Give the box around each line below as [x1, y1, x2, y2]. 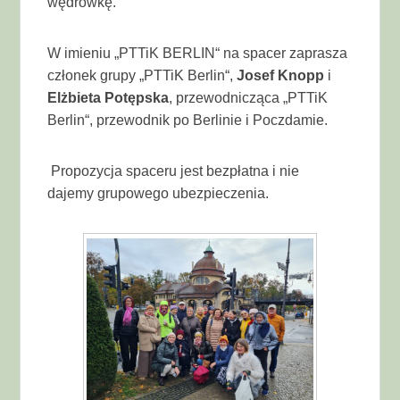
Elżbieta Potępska [47, 89, 170, 105]
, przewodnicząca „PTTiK [169, 89, 329, 105]
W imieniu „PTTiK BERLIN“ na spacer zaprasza [47, 45, 348, 61]
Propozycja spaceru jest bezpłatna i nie [47, 162, 300, 179]
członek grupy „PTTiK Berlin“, [47, 67, 237, 83]
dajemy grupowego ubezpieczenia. [47, 185, 270, 201]
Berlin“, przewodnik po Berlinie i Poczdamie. [47, 112, 332, 128]
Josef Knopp [237, 67, 325, 83]
